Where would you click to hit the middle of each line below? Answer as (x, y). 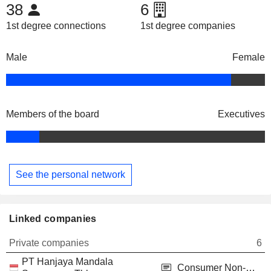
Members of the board (53, 114)
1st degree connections (56, 26)
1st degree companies (188, 26)
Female (249, 57)
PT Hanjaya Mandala (67, 261)
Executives (241, 114)
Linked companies (53, 218)
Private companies (49, 243)
